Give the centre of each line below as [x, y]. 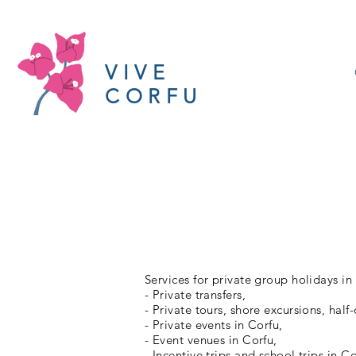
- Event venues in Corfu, [211, 340]
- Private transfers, [195, 294]
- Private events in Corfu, [214, 325]
